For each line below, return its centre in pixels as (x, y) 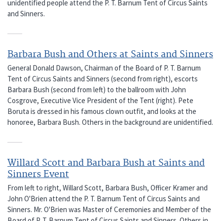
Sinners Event (38, 174)
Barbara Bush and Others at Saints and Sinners (110, 54)
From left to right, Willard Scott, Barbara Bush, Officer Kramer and (108, 187)
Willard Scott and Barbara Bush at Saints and (106, 163)
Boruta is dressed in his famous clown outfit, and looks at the (102, 111)
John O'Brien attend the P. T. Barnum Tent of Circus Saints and (104, 198)
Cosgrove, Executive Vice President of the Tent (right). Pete (100, 100)
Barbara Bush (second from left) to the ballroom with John (97, 89)
